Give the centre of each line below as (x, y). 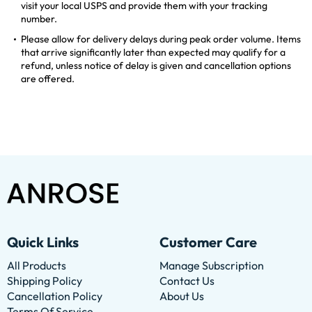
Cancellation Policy (55, 296)
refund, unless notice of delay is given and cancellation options (156, 65)
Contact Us (187, 280)
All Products (37, 265)
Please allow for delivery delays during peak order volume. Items (161, 39)
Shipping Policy (45, 280)
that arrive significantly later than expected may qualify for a (153, 52)
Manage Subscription (212, 265)
